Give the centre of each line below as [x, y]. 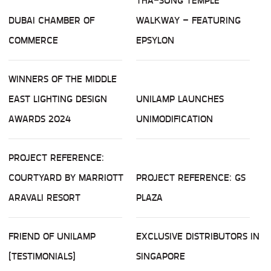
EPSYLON [155, 41]
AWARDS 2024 [40, 119]
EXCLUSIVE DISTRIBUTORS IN [198, 237]
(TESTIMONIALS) [42, 256]
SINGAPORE [161, 256]
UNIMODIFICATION [175, 119]
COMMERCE [33, 41]
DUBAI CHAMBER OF [51, 21]
